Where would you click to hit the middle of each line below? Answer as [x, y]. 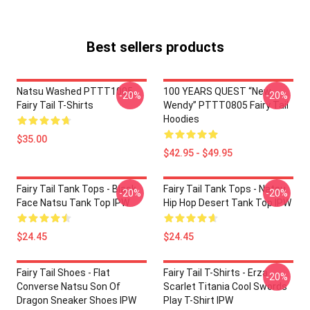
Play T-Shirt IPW [198, 300]
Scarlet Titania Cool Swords [225, 286]
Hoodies [181, 119]
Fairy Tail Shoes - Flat [63, 273]
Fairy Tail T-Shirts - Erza [216, 273]
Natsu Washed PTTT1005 [75, 91]
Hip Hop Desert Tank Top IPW [227, 203]
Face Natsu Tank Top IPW [73, 203]
